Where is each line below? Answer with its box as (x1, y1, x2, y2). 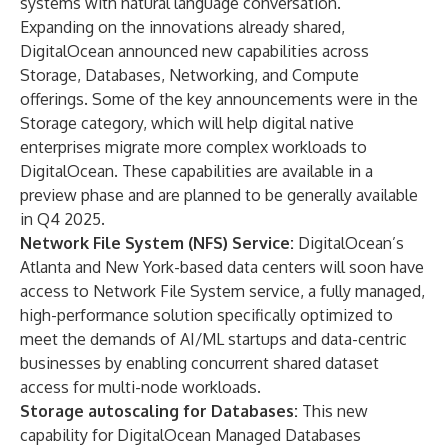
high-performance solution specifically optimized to (20, 305, 393, 325)
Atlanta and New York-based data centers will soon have (20, 257, 424, 277)
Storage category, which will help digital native (20, 113, 354, 133)
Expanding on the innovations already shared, (20, 17, 345, 37)
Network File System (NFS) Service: (20, 233, 294, 253)
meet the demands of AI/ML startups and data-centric (20, 329, 407, 349)
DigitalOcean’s (294, 233, 404, 253)
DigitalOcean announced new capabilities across (20, 41, 369, 61)
